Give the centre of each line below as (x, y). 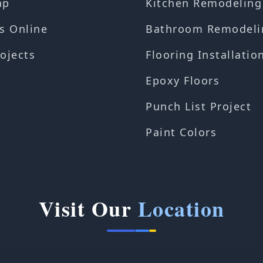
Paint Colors (181, 132)
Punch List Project (198, 106)
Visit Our (88, 208)
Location (181, 208)
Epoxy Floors (183, 80)
